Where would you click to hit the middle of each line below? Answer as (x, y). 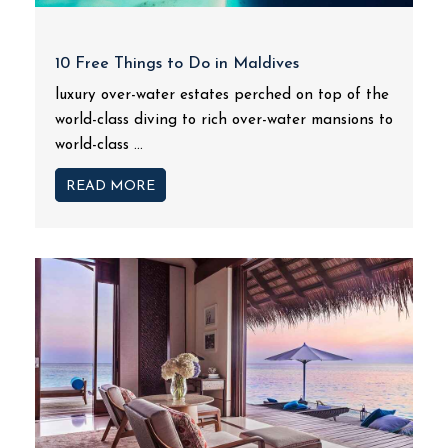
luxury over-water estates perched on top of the (222, 95)
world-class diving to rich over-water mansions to (224, 120)
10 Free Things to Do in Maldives (177, 64)
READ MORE (110, 186)
